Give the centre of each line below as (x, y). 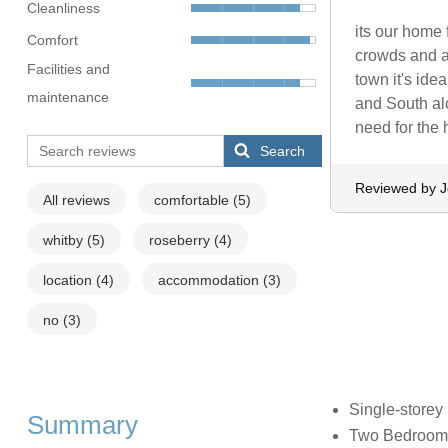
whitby (64, 240)
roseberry (181, 240)
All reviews (76, 200)
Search (283, 151)
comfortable (193, 200)
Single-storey (395, 410)
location (69, 280)
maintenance (67, 97)
